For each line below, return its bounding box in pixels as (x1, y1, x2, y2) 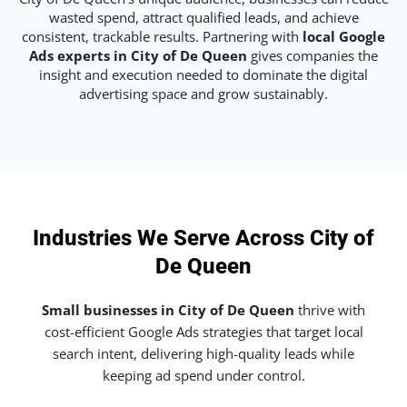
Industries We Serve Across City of (33, 225, 374, 252)
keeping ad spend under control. (102, 366, 305, 385)
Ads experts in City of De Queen (29, 45, 247, 65)
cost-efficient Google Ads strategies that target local (44, 323, 363, 342)
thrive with (294, 301, 365, 320)
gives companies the (247, 45, 378, 65)
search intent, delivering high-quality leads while (53, 344, 354, 363)
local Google (303, 26, 385, 45)
